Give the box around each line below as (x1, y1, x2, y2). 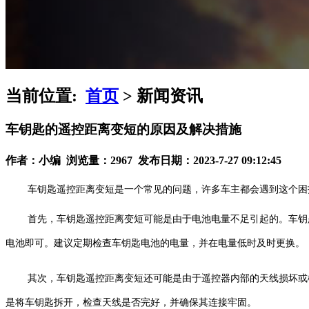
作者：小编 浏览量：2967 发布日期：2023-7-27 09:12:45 (6, 154, 281, 166)
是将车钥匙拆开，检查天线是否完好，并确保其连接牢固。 (6, 297, 257, 308)
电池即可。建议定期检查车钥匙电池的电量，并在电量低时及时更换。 (6, 237, 305, 248)
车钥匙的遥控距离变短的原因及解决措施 (6, 122, 241, 137)
